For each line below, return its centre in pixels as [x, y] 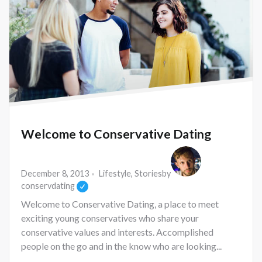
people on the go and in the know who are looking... [121, 246]
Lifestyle [115, 174]
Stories [148, 174]
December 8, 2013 [55, 174]
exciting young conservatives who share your [110, 218]
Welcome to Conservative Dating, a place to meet [120, 204]
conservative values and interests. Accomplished [117, 232]
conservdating [48, 186]
